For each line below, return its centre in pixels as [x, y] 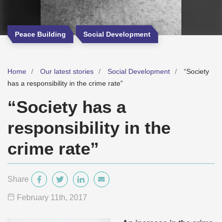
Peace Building [40, 34]
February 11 [38, 197]
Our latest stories [67, 71]
